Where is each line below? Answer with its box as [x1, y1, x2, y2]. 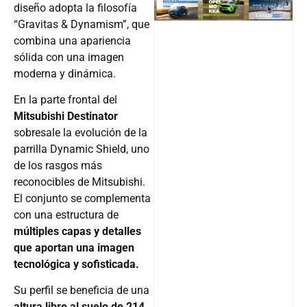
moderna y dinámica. [14, 66, 116, 80]
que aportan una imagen [14, 241, 134, 255]
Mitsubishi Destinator [14, 110, 118, 123]
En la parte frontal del [14, 93, 117, 107]
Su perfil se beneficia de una [14, 284, 149, 297]
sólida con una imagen [14, 50, 124, 64]
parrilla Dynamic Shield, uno [14, 143, 149, 156]
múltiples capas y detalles [14, 225, 141, 238]
